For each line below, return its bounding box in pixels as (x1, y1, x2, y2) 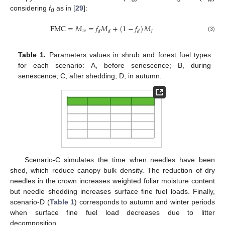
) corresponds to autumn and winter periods (74, 198, 215, 206)
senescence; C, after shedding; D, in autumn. (18, 71, 162, 80)
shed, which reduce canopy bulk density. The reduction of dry (10, 166, 215, 175)
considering (10, 4, 49, 13)
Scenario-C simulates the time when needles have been (24, 156, 215, 164)
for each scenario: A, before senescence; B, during (18, 61, 211, 69)
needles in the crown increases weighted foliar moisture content (10, 177, 215, 185)
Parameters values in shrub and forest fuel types (46, 50, 211, 59)
